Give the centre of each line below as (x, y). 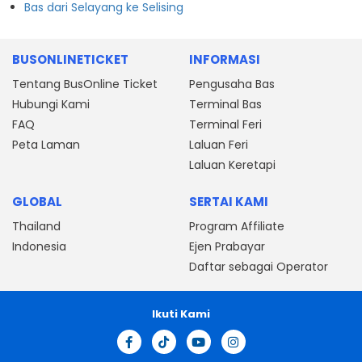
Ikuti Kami (181, 314)
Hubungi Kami (51, 104)
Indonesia (39, 246)
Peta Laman (46, 144)
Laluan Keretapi (232, 164)
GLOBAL (37, 201)
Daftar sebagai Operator (259, 266)
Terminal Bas (225, 104)
